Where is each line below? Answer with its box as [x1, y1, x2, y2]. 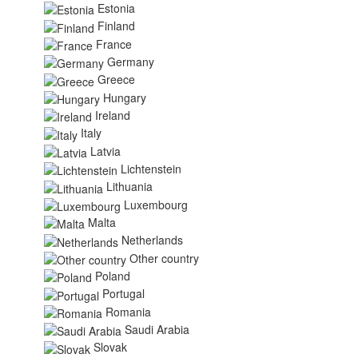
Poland [95, 267, 130, 284]
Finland [97, 18, 135, 34]
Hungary [103, 89, 146, 105]
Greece [97, 71, 135, 88]
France [96, 35, 132, 52]
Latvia [90, 142, 121, 159]
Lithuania [106, 178, 153, 195]
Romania [105, 303, 151, 320]
